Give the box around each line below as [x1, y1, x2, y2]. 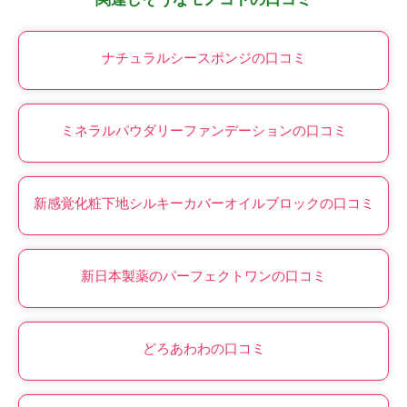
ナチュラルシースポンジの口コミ [101, 50, 306, 67]
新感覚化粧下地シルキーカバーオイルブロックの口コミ [33, 195, 374, 213]
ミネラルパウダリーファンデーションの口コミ [60, 123, 347, 140]
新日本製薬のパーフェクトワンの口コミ [81, 268, 326, 285]
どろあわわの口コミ [142, 341, 265, 358]
